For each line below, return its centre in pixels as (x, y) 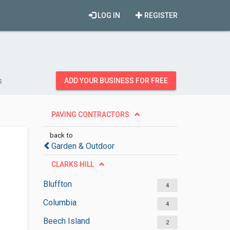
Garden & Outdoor (83, 146)
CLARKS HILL (72, 164)
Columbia (60, 203)
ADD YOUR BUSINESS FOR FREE (116, 81)
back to (61, 135)
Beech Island (66, 221)
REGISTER (160, 15)
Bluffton (57, 184)
